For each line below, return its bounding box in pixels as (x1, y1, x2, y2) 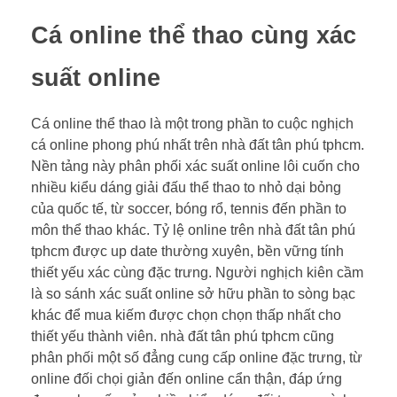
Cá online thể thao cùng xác (31, 21, 356, 49)
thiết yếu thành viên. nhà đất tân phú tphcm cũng (31, 328, 334, 344)
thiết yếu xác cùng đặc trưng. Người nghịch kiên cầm (31, 264, 363, 280)
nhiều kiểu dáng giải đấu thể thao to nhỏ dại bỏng (31, 179, 341, 195)
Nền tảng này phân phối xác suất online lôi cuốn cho (31, 158, 360, 174)
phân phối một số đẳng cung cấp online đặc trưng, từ (31, 349, 362, 365)
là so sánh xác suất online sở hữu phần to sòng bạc (31, 285, 355, 301)
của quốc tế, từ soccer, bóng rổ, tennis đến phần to (31, 200, 346, 216)
